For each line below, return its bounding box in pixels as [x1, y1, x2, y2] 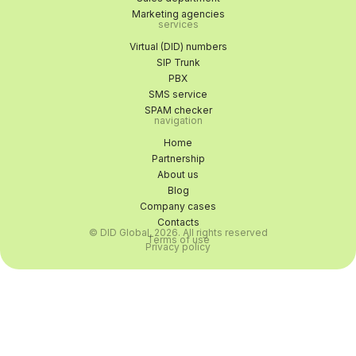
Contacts [157, 216, 199, 228]
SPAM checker [144, 104, 212, 116]
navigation [153, 114, 203, 126]
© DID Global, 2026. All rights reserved [88, 226, 268, 238]
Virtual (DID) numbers [129, 41, 227, 52]
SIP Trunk [156, 56, 200, 68]
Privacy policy [145, 241, 211, 253]
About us [157, 168, 199, 180]
